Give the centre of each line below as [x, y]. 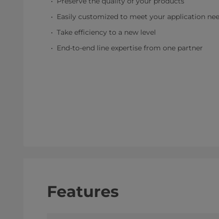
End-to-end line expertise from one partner [130, 48]
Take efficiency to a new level [106, 32]
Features [83, 192]
